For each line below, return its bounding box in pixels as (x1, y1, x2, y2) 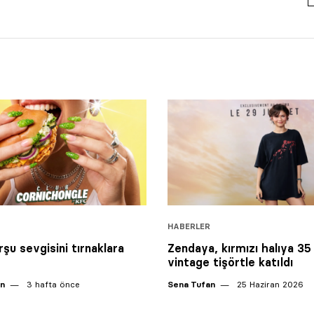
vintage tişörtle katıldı (168, 255, 293, 270)
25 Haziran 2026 (234, 279, 303, 290)
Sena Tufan (168, 279, 215, 290)
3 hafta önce (24, 279, 80, 290)
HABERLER (168, 221, 210, 232)
